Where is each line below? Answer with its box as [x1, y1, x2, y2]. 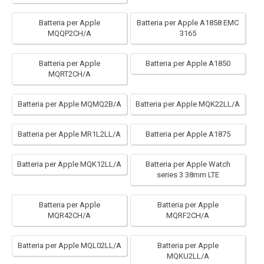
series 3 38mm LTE [156, 170, 219, 179]
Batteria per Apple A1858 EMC [137, 18, 239, 27]
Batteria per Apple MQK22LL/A [136, 100, 240, 108]
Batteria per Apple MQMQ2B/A [17, 100, 121, 108]
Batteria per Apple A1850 [145, 59, 230, 68]
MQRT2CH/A [48, 70, 91, 78]
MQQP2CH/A [47, 29, 91, 38]
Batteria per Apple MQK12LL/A [17, 160, 122, 169]
